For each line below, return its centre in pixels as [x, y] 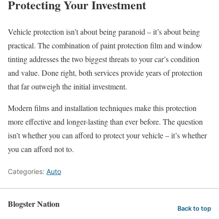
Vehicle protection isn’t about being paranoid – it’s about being [104, 31]
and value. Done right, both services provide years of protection [105, 72]
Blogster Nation [34, 203]
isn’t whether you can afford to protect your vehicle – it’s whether [107, 135]
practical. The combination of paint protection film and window [105, 45]
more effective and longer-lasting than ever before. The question [105, 121]
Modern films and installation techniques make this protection [102, 108]
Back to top [194, 209]
